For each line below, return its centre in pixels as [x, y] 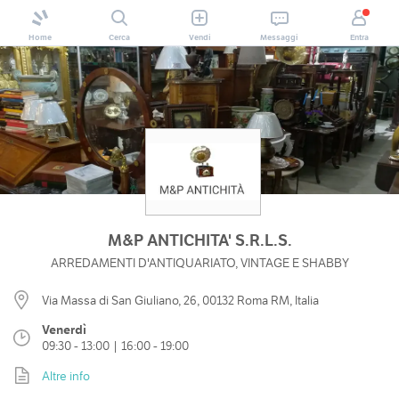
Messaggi [280, 37]
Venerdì [64, 330]
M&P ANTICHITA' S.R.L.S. [199, 240]
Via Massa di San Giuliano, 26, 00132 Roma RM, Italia [180, 300]
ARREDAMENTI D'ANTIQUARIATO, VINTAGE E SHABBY [199, 263]
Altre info [66, 375]
